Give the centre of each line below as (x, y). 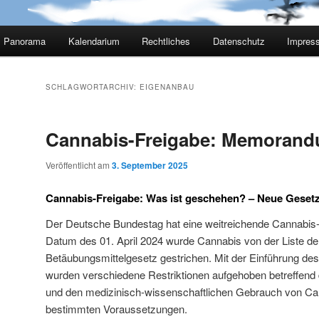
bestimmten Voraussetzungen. (116, 308)
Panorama (25, 41)
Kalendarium (94, 41)
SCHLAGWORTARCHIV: (93, 87)
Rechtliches (166, 41)
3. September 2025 (150, 166)
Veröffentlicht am (79, 165)
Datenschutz (239, 41)
